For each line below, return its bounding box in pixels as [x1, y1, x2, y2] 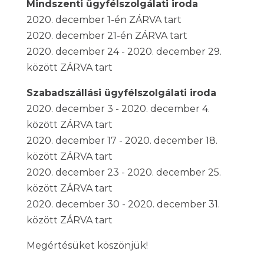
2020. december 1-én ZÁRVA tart [26, 14, 181, 25]
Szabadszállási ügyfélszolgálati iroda [26, 87, 216, 98]
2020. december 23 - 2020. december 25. [26, 167, 221, 178]
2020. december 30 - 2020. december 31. [26, 199, 220, 210]
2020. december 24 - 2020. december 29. [26, 46, 222, 57]
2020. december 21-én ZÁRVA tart [26, 30, 187, 41]
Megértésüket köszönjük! [26, 240, 148, 251]
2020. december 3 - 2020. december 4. [26, 103, 210, 114]
